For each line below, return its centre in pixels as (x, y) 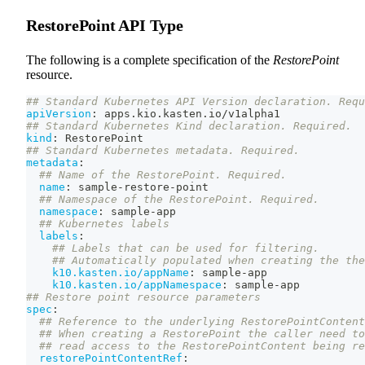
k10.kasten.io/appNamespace (137, 285)
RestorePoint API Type (105, 26)
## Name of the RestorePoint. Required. (163, 175)
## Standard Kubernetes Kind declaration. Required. (189, 126)
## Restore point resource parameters (143, 297)
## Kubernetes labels (104, 224)
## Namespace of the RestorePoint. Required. (179, 200)
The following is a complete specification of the (150, 60)
